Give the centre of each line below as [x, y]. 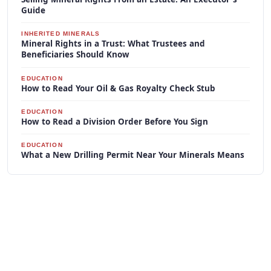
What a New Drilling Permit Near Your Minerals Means [133, 155]
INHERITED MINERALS [61, 34]
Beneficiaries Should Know [76, 55]
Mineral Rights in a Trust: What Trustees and [113, 44]
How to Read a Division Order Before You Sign [115, 122]
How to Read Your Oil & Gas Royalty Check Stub [119, 88]
